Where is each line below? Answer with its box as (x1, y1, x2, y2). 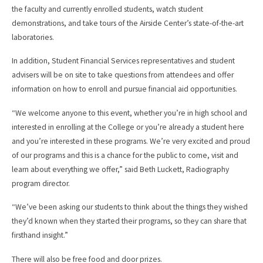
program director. (12, 178, 70, 188)
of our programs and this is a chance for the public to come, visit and (12, 150, 238, 160)
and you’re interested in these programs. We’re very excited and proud (12, 136, 250, 146)
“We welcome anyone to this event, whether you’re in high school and (12, 107, 247, 118)
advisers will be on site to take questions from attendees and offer (12, 70, 234, 80)
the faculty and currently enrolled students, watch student (12, 4, 203, 14)
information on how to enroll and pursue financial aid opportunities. (12, 84, 237, 95)
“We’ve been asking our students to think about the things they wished (12, 202, 248, 213)
